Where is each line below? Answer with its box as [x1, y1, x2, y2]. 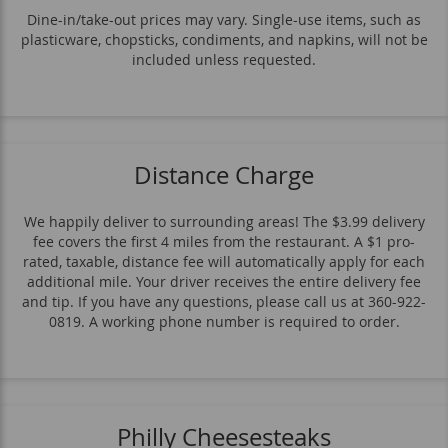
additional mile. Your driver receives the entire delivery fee [27, 271, 421, 291]
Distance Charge [134, 158, 314, 191]
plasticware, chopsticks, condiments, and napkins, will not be [20, 29, 428, 49]
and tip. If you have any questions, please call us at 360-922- [22, 291, 426, 311]
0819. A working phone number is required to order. [48, 311, 400, 331]
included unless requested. [132, 49, 316, 69]
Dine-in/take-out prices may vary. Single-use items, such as [27, 9, 421, 29]
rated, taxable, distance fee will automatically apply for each [23, 251, 425, 271]
